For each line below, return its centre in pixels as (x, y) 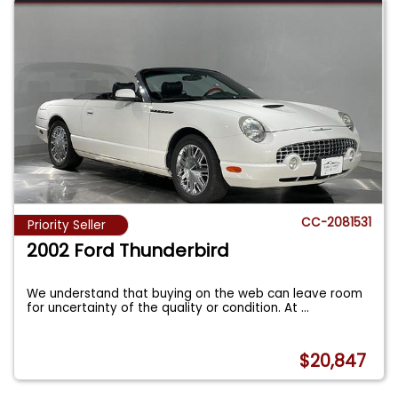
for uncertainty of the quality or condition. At (164, 308)
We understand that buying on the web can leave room (195, 294)
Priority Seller (67, 226)
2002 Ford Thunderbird (128, 251)
